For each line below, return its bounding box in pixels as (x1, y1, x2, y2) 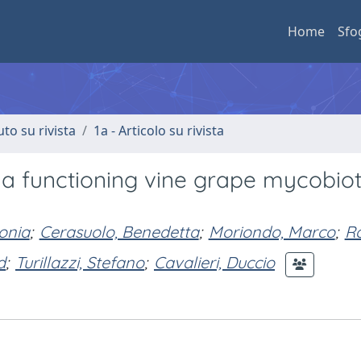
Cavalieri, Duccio (154, 252, 275, 273)
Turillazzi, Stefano (15, 252, 144, 273)
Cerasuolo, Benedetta (39, 222, 199, 242)
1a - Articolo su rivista (93, 122, 224, 139)
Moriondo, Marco (208, 222, 335, 242)
